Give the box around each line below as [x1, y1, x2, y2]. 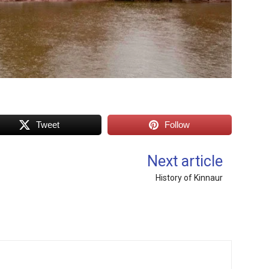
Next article [147, 153, 223, 171]
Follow [165, 119, 190, 130]
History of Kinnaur [156, 173, 223, 183]
